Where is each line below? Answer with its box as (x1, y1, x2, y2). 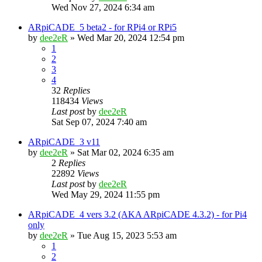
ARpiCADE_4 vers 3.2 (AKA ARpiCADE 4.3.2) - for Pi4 (28, 209, 247, 219)
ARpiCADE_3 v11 (28, 137, 100, 147)
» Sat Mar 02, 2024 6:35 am (68, 147, 174, 157)
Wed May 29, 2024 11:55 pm (51, 189, 160, 199)
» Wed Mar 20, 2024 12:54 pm (68, 33, 184, 43)
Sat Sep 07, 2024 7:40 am (51, 117, 147, 127)
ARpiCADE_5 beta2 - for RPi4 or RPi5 (28, 22, 177, 32)
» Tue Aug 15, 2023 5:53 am (68, 230, 177, 240)
